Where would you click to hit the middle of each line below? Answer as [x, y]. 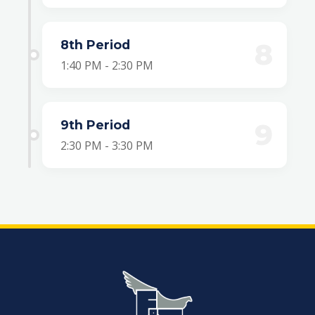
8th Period [95, 45]
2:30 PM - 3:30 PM [107, 146]
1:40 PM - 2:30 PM [107, 65]
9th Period [95, 125]
